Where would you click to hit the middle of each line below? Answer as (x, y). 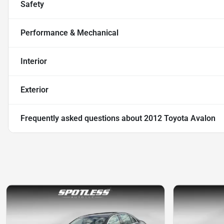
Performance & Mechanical (69, 33)
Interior (34, 61)
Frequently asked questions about (82, 118)
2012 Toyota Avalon (180, 118)
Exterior (34, 90)
